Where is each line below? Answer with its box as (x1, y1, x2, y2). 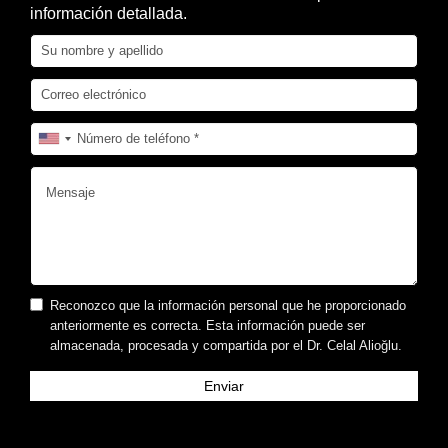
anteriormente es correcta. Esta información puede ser (50, 317, 365, 333)
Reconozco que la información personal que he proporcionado (50, 297, 406, 313)
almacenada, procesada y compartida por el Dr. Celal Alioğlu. (50, 337, 402, 353)
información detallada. (30, 4, 187, 22)
